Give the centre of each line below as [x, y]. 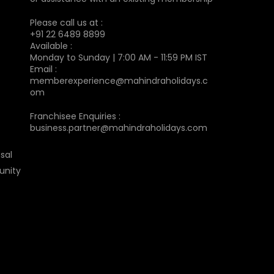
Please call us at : [66, 22]
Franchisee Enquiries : [75, 116]
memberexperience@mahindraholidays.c [119, 80]
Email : [43, 69]
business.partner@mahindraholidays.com [118, 128]
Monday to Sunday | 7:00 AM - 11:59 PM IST [118, 57]
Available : [51, 46]
